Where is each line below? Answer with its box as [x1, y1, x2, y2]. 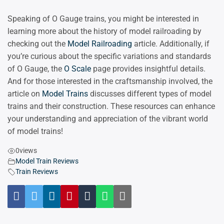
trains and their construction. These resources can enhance [7, 101, 215, 111]
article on [7, 89, 42, 99]
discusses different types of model [88, 89, 211, 99]
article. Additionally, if [132, 39, 209, 49]
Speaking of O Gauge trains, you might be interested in [7, 14, 199, 24]
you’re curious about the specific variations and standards [7, 51, 211, 61]
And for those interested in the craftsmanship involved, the [7, 76, 212, 86]
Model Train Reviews [15, 157, 78, 166]
